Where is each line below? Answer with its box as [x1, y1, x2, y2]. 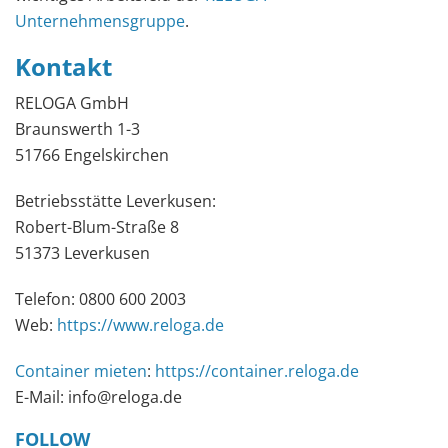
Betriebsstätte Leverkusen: [15, 189, 216, 212]
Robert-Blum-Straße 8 [15, 215, 179, 238]
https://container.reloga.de [155, 359, 359, 382]
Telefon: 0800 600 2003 [15, 287, 186, 310]
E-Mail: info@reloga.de [15, 385, 182, 408]
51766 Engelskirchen [15, 143, 169, 166]
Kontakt [15, 49, 112, 83]
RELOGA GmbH [15, 91, 129, 114]
